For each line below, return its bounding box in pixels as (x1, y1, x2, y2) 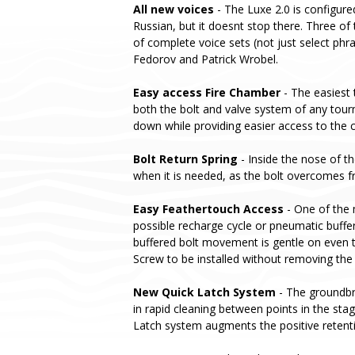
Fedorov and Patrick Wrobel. (133, 51, 278, 67)
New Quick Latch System (133, 284, 276, 300)
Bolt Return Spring (133, 151, 238, 166)
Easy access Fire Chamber (133, 84, 281, 100)
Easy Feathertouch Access (133, 200, 284, 216)
